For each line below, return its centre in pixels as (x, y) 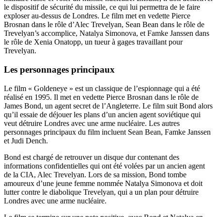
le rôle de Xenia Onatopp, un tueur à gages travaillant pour (93, 42)
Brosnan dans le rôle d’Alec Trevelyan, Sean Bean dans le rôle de (104, 25)
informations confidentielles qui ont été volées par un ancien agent (104, 166)
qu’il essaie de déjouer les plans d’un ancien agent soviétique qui (102, 114)
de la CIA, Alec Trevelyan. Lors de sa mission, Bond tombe (95, 174)
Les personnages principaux (59, 69)
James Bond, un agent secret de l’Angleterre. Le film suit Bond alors (108, 106)
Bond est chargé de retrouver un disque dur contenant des (92, 157)
